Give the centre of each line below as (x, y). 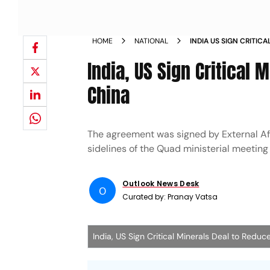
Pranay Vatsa (193, 197)
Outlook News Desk (161, 184)
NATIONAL (152, 41)
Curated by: (145, 197)
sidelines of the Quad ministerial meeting (178, 149)
